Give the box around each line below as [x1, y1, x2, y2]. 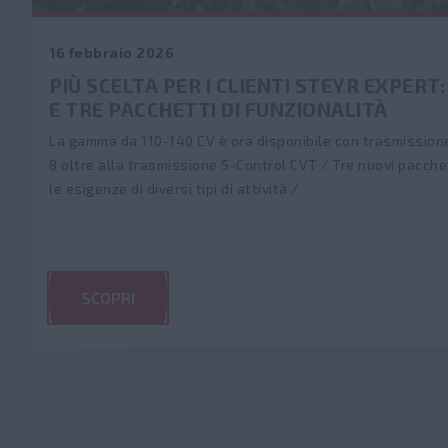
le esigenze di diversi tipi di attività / [49, 180, 299, 197]
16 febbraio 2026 [49, 44, 174, 61]
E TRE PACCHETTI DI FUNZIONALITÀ [49, 97, 388, 121]
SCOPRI [81, 288, 135, 307]
